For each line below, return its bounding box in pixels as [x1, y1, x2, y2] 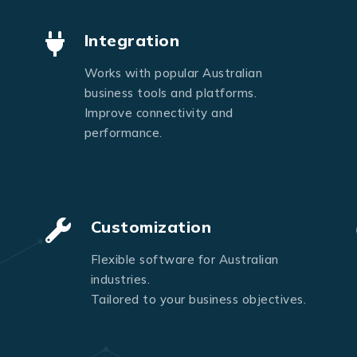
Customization [90, 217, 211, 237]
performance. [84, 125, 163, 141]
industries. [90, 272, 150, 288]
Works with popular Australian [84, 65, 262, 81]
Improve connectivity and [84, 105, 233, 121]
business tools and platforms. [84, 85, 257, 101]
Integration [84, 30, 179, 51]
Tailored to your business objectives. [90, 292, 306, 308]
